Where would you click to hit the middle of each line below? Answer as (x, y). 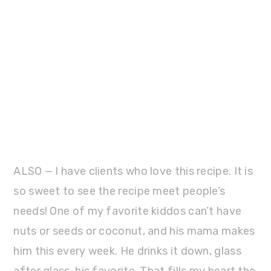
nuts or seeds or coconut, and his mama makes (134, 231)
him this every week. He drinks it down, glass (127, 251)
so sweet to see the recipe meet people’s (119, 191)
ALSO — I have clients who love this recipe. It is (133, 171)
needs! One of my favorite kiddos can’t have (128, 211)
